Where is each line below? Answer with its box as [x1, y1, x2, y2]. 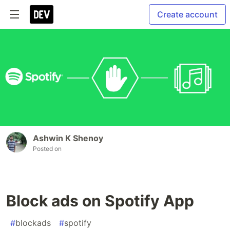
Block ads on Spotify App [6, 191, 194, 210]
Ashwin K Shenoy [33, 132, 103, 143]
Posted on [33, 144, 62, 152]
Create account [157, 9, 218, 20]
